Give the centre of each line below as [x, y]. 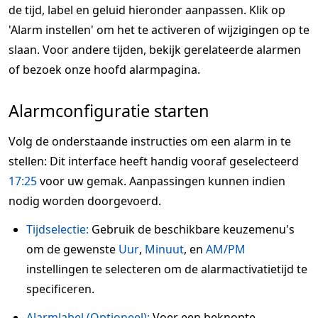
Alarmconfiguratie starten [109, 111]
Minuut [164, 249]
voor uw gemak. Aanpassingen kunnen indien [161, 181]
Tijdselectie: [57, 229]
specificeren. [60, 289]
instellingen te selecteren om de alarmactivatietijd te [167, 269]
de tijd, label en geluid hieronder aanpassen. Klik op [147, 10]
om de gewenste [72, 249]
